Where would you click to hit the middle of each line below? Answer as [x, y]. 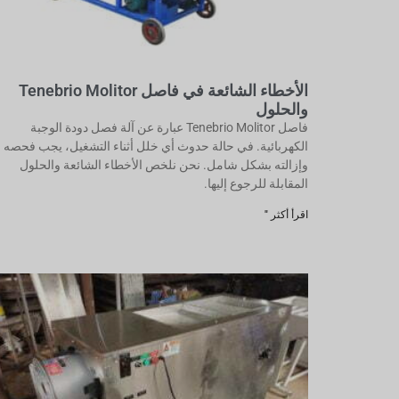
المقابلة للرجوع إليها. [256, 183]
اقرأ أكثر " [286, 215]
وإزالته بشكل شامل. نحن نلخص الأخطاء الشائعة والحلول [164, 165]
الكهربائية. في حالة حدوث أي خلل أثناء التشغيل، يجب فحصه [156, 146]
